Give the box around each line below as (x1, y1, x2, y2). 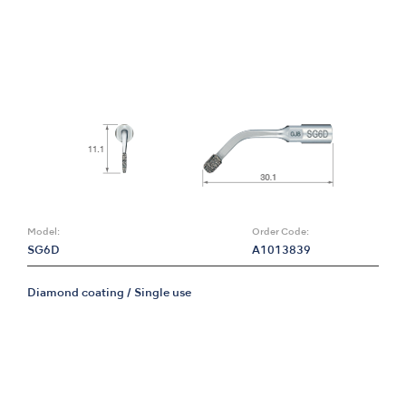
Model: (27, 227, 60, 237)
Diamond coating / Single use (27, 288, 191, 299)
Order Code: (252, 227, 309, 237)
